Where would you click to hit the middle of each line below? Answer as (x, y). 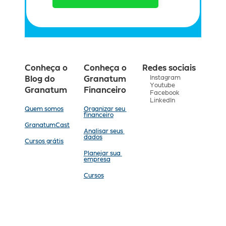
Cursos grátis (44, 141)
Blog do (40, 79)
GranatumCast (47, 125)
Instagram (165, 77)
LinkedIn (163, 100)
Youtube (163, 85)
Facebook (165, 93)
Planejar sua (102, 153)
